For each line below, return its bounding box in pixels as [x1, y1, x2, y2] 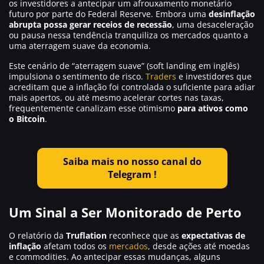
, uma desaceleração [172, 18, 253, 30]
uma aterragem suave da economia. [9, 39, 151, 51]
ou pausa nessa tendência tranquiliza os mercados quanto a [9, 29, 248, 41]
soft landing [149, 60, 196, 71]
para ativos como [177, 102, 248, 114]
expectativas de [181, 229, 245, 241]
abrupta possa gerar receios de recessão [9, 18, 172, 30]
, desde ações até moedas [148, 240, 250, 252]
